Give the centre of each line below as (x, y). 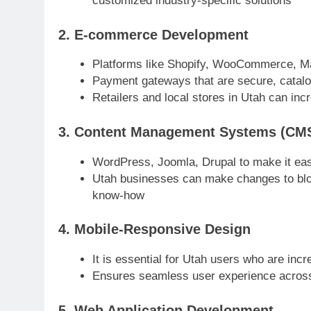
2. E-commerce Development (153, 34)
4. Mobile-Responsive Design (154, 229)
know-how (118, 195)
